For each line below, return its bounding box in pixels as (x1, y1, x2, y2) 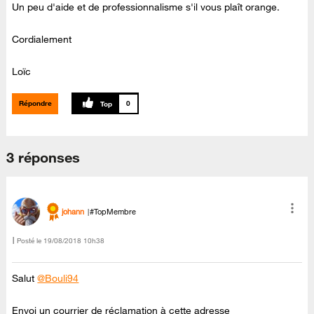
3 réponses (6, 149, 80, 167)
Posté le (17, 235, 42, 245)
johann (62, 207, 85, 217)
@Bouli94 (37, 272, 79, 285)
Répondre (18, 98, 52, 108)
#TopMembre (90, 207, 137, 217)
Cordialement (12, 33, 72, 46)
